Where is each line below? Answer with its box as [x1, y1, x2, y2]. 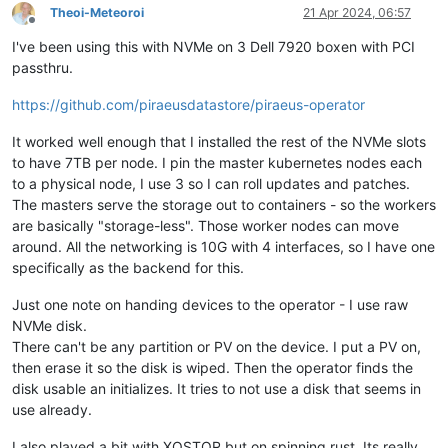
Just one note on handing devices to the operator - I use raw [12, 296, 408, 314]
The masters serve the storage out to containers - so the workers [12, 196, 436, 214]
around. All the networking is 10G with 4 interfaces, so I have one [12, 238, 435, 256]
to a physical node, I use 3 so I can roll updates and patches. [12, 175, 410, 193]
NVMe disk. [12, 317, 87, 335]
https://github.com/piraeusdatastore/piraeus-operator [12, 96, 365, 114]
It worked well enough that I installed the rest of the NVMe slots [12, 133, 426, 151]
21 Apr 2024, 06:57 [303, 5, 411, 21]
